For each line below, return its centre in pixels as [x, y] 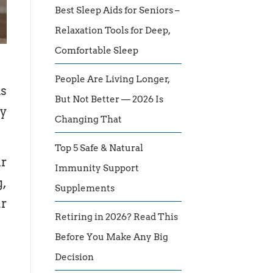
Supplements [86, 189]
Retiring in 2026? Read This [116, 217]
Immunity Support [97, 168]
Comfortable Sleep [97, 51]
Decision [74, 257]
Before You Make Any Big [112, 237]
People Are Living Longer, [112, 80]
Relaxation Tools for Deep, [112, 31]
